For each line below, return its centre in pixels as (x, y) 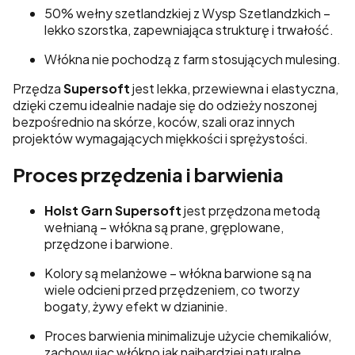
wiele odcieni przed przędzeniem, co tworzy (172, 290)
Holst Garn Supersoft (113, 211)
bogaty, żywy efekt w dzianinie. (136, 307)
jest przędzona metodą (251, 211)
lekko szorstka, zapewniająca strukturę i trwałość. (189, 30)
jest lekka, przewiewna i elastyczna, (234, 89)
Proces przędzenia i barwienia (148, 175)
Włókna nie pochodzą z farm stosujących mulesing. (193, 59)
